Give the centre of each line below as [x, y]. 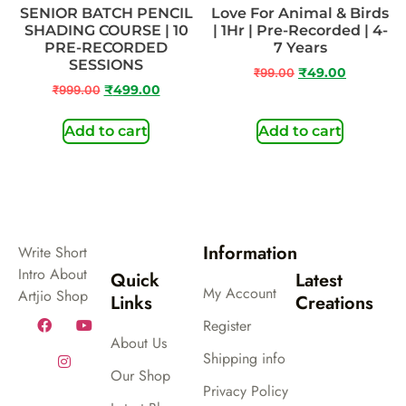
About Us [139, 343]
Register [227, 326]
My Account [240, 294]
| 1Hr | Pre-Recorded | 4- [300, 30]
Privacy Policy [246, 391]
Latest [319, 281]
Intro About [53, 275]
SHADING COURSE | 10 [106, 30]
